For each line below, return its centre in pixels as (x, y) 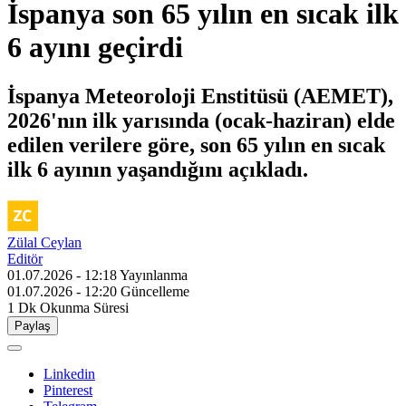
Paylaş (33, 325)
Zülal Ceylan (44, 242)
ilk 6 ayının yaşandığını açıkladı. (158, 169)
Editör (25, 258)
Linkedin (69, 373)
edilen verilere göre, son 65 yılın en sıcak (196, 145)
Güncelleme (155, 291)
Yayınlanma (154, 275)
